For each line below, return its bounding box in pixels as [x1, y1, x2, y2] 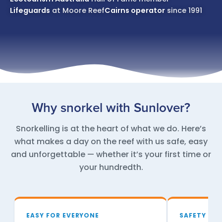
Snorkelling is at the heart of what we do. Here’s [16, 123, 206, 135]
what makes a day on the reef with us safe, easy [14, 136, 208, 148]
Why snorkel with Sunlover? [32, 102, 190, 115]
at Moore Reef [50, 5, 105, 16]
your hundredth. [79, 162, 143, 173]
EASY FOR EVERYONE [26, 211, 100, 220]
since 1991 [165, 5, 202, 16]
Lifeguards [10, 5, 50, 16]
